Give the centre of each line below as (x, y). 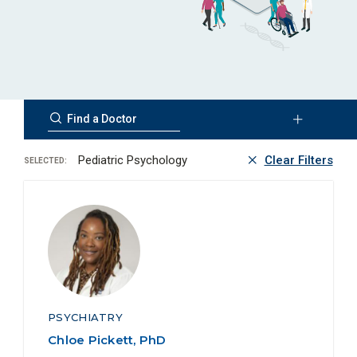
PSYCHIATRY (85, 317)
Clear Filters (298, 160)
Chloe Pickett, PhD (107, 339)
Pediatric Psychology (131, 160)
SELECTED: (45, 161)
